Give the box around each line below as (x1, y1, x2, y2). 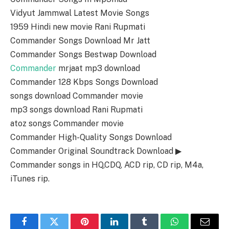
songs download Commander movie (10, 91, 143, 101)
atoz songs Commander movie (10, 119, 124, 129)
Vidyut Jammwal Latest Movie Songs (10, 8, 149, 18)
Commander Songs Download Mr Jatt (10, 36, 150, 46)
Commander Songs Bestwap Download (10, 50, 156, 60)
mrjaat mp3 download (56, 63, 140, 74)
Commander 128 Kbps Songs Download (10, 77, 158, 87)
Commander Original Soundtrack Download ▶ (10, 146, 181, 156)
